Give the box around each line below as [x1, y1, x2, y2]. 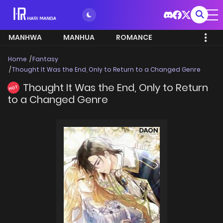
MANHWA [8, 32, 42, 42]
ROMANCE [116, 32, 152, 42]
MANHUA [63, 32, 95, 42]
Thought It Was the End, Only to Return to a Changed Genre [12, 65, 201, 74]
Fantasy [32, 55, 58, 63]
